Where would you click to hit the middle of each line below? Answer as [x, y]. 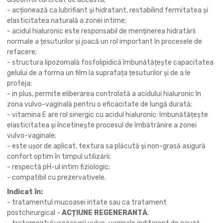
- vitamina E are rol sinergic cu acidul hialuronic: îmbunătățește [108, 115]
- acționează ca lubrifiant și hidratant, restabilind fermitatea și [108, 10]
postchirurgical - [34, 213]
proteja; [19, 83]
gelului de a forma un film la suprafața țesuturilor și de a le [99, 73]
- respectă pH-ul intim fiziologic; [59, 167]
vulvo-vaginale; [32, 136]
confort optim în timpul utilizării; [59, 157]
